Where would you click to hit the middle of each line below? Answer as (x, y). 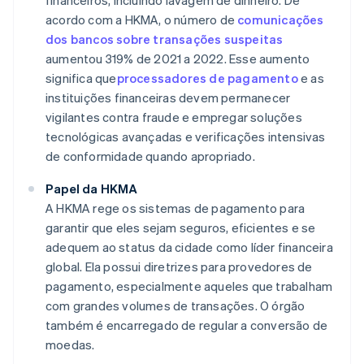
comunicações (281, 20)
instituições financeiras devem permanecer (168, 98)
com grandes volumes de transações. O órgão (175, 306)
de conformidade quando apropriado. (150, 156)
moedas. (70, 345)
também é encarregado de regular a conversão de (187, 325)
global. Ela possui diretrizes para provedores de (179, 267)
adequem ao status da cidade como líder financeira (189, 247)
